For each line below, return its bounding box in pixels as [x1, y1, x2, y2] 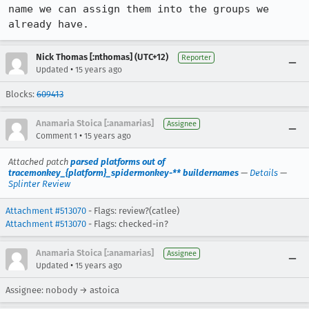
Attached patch [8, 157, 70, 167]
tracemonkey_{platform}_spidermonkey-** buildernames [8, 168, 239, 178]
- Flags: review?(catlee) [86, 206, 179, 216]
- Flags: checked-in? [86, 219, 168, 229]
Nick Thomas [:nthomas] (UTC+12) [36, 52, 168, 62]
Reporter [181, 53, 211, 62]
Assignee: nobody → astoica [6, 285, 119, 295]
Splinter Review [8, 179, 70, 189]
